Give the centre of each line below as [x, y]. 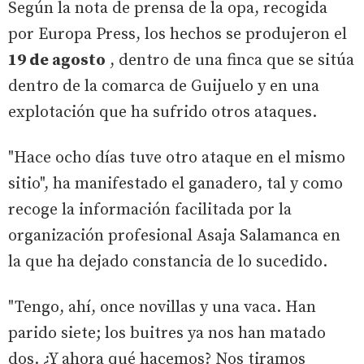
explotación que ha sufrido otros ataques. [162, 112]
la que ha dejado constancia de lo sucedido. [168, 262]
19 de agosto [57, 60]
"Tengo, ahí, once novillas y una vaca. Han [162, 307]
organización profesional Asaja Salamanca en [174, 236]
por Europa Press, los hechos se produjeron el [178, 34]
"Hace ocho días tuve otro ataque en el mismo [177, 158]
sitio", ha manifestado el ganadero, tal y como [175, 184]
